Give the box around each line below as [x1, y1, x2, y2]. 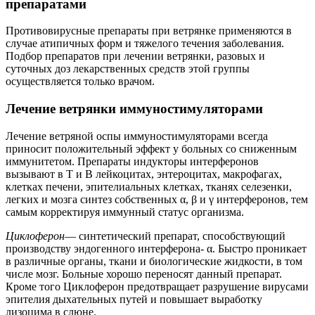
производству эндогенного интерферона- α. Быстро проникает [6, 242, 307, 255]
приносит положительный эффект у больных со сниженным [6, 142, 297, 155]
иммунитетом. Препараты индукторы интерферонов [6, 155, 259, 167]
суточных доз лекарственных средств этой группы [6, 63, 250, 75]
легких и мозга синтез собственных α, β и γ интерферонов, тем [6, 193, 308, 205]
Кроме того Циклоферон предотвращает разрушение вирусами [6, 280, 309, 292]
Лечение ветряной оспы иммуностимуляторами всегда [6, 129, 268, 142]
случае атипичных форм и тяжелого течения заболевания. [6, 37, 284, 50]
